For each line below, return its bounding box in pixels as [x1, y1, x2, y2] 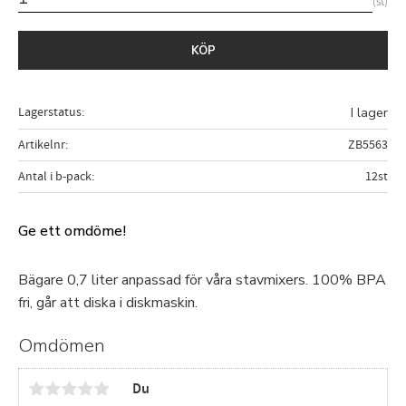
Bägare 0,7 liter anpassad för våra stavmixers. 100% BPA [18, 270, 386, 291]
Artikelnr [18, 135, 65, 153]
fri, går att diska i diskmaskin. [18, 293, 198, 314]
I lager [350, 102, 388, 121]
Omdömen [18, 333, 105, 359]
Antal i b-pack [18, 167, 92, 185]
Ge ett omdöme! [18, 220, 126, 241]
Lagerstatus [18, 102, 82, 121]
